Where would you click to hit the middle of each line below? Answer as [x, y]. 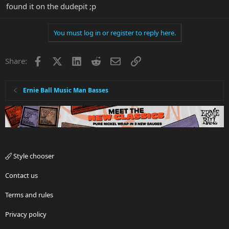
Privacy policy [26, 214]
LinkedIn [96, 60]
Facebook [59, 60]
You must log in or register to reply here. [114, 33]
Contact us [21, 176]
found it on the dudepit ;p [51, 6]
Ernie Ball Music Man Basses [66, 90]
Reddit [112, 60]
